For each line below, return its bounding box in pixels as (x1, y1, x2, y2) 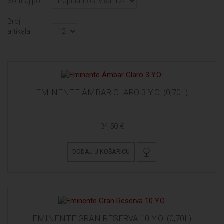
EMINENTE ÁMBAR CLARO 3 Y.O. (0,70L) (36, 87, 188, 97)
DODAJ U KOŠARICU (72, 148, 130, 156)
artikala (7, 27, 30, 35)
